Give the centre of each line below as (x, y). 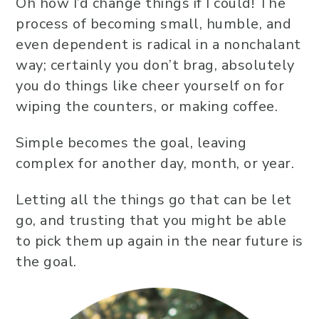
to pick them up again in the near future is (159, 241)
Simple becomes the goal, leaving (131, 143)
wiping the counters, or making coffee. (147, 106)
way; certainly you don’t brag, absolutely (155, 65)
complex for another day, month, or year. (155, 163)
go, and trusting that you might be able (151, 220)
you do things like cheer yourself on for (150, 86)
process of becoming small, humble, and (153, 24)
